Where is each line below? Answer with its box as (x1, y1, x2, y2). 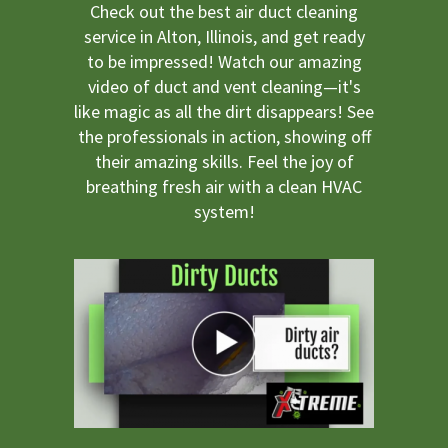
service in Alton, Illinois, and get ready (83, 25, 365, 48)
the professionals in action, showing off (77, 125, 371, 148)
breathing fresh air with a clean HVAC (86, 175, 362, 198)
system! (193, 200, 255, 223)
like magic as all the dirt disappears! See (74, 100, 374, 123)
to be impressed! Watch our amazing (86, 50, 362, 73)
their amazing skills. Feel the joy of (94, 150, 354, 173)
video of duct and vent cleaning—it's (87, 75, 361, 98)
